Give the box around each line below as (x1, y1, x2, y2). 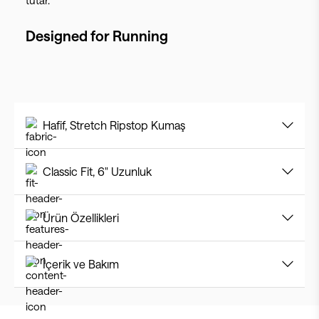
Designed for (26, 27, 113, 44)
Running (113, 27, 168, 44)
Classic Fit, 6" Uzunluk (43, 164, 152, 178)
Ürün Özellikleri (43, 211, 119, 224)
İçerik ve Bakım (43, 257, 119, 271)
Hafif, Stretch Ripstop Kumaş (43, 118, 185, 132)
